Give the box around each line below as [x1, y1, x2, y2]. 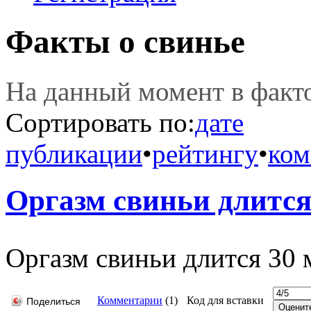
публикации [6, 138, 142, 169]
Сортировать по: [6, 107, 195, 137]
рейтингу [152, 138, 258, 169]
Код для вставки [187, 294, 264, 306]
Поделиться [26, 296, 81, 307]
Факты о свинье [6, 24, 245, 60]
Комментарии [97, 294, 162, 306]
